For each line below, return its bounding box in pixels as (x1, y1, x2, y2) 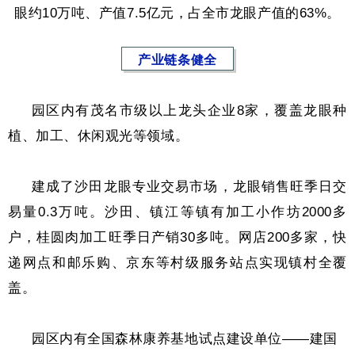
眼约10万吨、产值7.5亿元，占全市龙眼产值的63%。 (14, 5, 341, 21)
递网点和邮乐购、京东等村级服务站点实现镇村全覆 (8, 254, 347, 270)
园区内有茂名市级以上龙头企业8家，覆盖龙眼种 (32, 102, 347, 118)
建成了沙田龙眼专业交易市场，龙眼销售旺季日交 (32, 178, 347, 194)
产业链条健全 (138, 52, 217, 67)
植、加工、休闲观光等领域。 (8, 128, 189, 143)
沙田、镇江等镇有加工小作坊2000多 (104, 204, 347, 219)
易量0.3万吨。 (8, 204, 105, 219)
